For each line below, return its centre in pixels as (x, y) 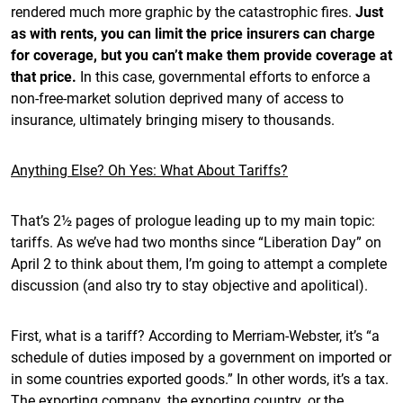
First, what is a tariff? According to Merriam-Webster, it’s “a (195, 335)
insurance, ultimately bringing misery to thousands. (173, 119)
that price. (45, 76)
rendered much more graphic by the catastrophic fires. (183, 11)
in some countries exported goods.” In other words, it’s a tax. (200, 378)
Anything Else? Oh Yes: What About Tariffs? (149, 170)
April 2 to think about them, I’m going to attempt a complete (199, 263)
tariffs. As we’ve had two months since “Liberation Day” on (196, 242)
